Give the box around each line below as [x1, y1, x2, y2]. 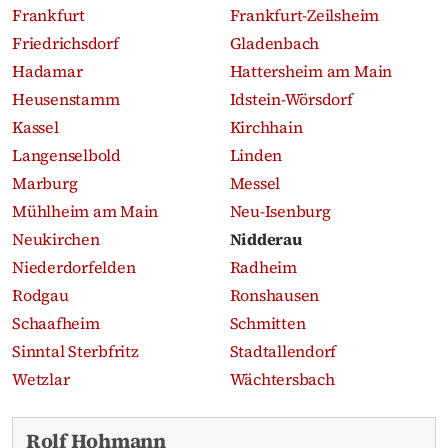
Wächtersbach [229, 367, 335, 390]
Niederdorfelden [12, 255, 136, 278]
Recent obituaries [12, 417, 142, 440]
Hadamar [12, 59, 83, 82]
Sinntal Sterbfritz [12, 339, 139, 362]
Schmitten [229, 311, 306, 334]
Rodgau [12, 283, 69, 306]
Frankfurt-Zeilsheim [229, 3, 380, 26]
